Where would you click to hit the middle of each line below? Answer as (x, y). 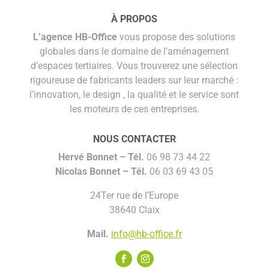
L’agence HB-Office (75, 37)
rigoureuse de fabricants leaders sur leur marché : (134, 80)
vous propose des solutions (177, 37)
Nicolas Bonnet (88, 171)
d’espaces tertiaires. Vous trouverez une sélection (134, 65)
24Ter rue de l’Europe (134, 195)
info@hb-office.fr (146, 234)
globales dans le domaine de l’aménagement (134, 51)
